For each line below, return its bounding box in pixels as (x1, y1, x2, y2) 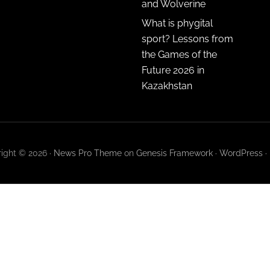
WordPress (219, 148, 263, 158)
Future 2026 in (142, 64, 204, 76)
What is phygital (142, 17, 213, 29)
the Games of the (142, 48, 217, 60)
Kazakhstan (142, 80, 192, 92)
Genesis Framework (136, 148, 213, 158)
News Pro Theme (53, 148, 122, 158)
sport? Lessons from (142, 33, 233, 45)
